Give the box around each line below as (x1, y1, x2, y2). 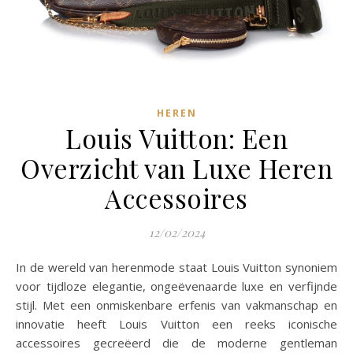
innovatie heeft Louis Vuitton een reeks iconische (16, 316, 337, 333)
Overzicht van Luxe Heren (20, 150, 333, 186)
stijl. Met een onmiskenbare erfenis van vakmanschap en (16, 297, 337, 314)
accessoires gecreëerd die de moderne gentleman (16, 335, 337, 351)
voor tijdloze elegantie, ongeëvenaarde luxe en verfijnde (16, 278, 337, 295)
